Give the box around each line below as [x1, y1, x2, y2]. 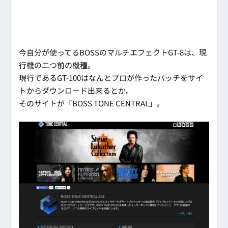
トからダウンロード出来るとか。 [19, 85, 134, 96]
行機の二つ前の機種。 [19, 60, 96, 71]
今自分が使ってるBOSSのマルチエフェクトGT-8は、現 [19, 47, 207, 58]
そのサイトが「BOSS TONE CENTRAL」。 [19, 98, 165, 109]
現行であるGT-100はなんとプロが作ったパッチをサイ [19, 72, 204, 83]
